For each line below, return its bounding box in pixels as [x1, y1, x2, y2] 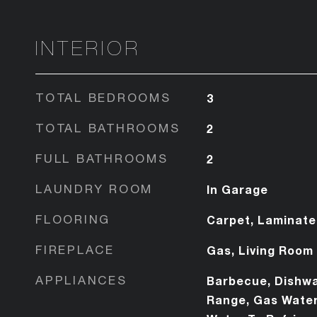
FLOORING [35, 212, 110, 226]
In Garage [206, 182, 268, 196]
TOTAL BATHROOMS [35, 120, 180, 135]
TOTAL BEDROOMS [35, 90, 171, 105]
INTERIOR [35, 35, 141, 59]
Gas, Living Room [206, 243, 313, 257]
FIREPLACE [35, 242, 115, 257]
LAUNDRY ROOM [35, 181, 153, 196]
